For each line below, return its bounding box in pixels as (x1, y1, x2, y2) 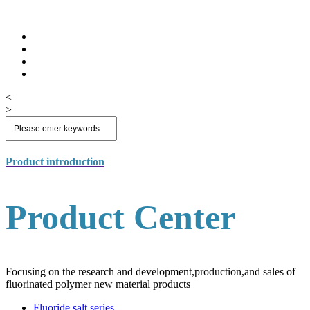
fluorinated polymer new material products (6, 278, 190, 291)
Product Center (6, 197, 235, 237)
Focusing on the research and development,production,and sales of (6, 266, 295, 278)
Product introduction (6, 156, 104, 168)
